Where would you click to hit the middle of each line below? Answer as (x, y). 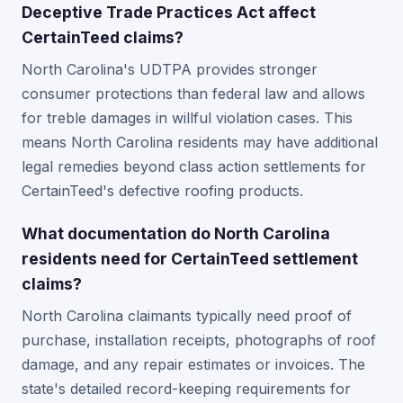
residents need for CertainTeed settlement (190, 259)
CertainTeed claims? (103, 37)
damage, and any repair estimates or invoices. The (193, 364)
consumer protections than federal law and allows (193, 94)
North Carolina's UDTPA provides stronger (170, 69)
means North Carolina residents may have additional (200, 142)
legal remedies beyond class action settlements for (194, 166)
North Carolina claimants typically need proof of (187, 316)
